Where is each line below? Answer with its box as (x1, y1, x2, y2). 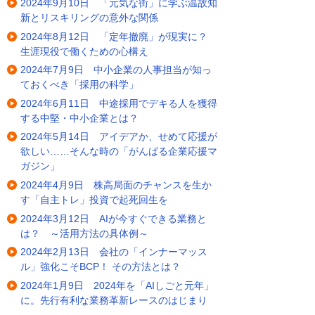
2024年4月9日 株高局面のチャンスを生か (20, 179, 212, 191)
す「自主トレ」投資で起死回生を (20, 193, 168, 205)
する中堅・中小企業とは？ (20, 112, 139, 124)
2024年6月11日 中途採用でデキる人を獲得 (20, 97, 217, 109)
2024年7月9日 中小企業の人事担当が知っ (20, 64, 212, 76)
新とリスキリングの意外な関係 (20, 11, 158, 23)
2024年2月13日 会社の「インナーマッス (20, 246, 207, 258)
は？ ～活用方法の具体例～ (20, 227, 148, 239)
